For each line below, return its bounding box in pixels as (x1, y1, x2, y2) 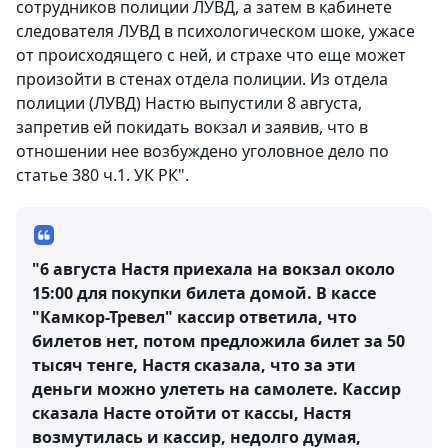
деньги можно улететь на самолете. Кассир (32, 378, 401, 401)
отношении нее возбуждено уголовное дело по (16, 140, 389, 163)
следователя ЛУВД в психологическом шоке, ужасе (16, 20, 415, 43)
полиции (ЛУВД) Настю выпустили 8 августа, (16, 92, 362, 115)
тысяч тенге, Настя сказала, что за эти (32, 354, 356, 377)
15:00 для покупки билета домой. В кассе (32, 282, 376, 305)
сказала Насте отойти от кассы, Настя (32, 402, 351, 425)
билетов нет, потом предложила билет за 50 (32, 330, 405, 353)
